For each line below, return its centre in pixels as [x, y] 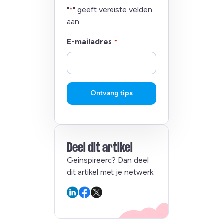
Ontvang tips [111, 93]
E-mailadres [89, 41]
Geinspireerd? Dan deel [108, 160]
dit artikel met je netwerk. [111, 172]
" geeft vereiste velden [112, 9]
